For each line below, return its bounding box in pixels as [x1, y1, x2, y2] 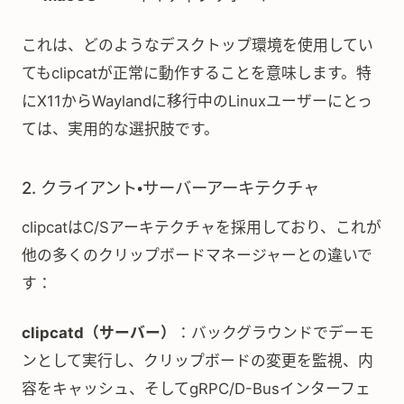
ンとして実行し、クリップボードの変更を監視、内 [22, 352, 373, 370]
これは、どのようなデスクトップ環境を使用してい [22, 36, 373, 54]
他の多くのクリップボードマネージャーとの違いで [22, 246, 372, 264]
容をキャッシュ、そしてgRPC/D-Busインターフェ [22, 380, 371, 398]
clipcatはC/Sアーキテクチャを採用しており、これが [22, 218, 381, 236]
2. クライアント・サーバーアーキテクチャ [22, 178, 319, 197]
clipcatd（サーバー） [22, 324, 176, 342]
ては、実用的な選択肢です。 [22, 120, 219, 138]
